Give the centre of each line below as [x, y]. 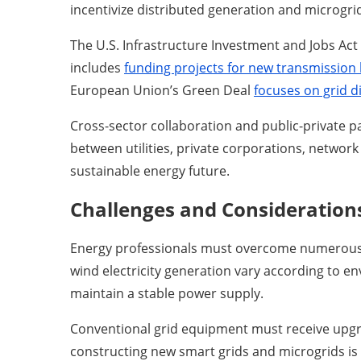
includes [97, 68]
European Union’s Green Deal [162, 91]
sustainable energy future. [150, 171]
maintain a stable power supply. [167, 293]
